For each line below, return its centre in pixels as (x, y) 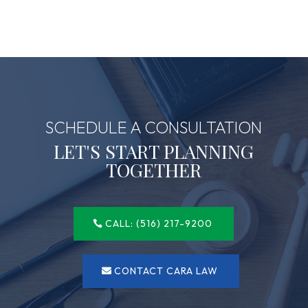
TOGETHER (154, 169)
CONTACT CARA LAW (166, 271)
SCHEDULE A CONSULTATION (154, 127)
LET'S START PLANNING (154, 151)
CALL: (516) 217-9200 (159, 223)
